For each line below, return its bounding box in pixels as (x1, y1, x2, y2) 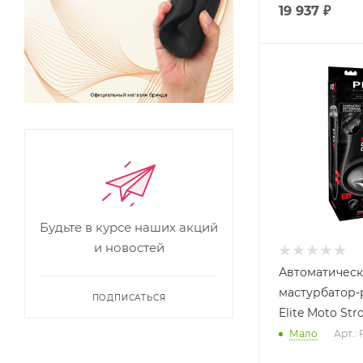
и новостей (93, 239, 164, 255)
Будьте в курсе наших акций (40, 219, 218, 235)
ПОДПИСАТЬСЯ (92, 292, 166, 303)
